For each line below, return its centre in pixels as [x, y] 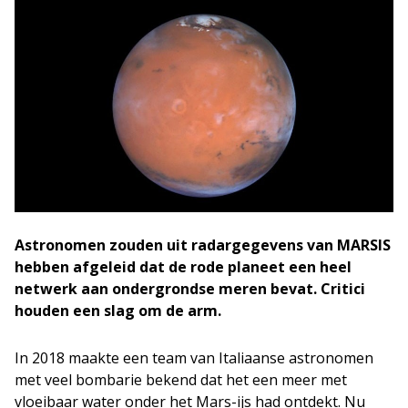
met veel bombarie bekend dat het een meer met [181, 380]
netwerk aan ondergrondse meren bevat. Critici [190, 289]
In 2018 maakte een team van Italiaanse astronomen [194, 358]
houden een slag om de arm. [118, 311]
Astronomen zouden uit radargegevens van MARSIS [203, 245]
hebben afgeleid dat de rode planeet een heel [183, 267]
